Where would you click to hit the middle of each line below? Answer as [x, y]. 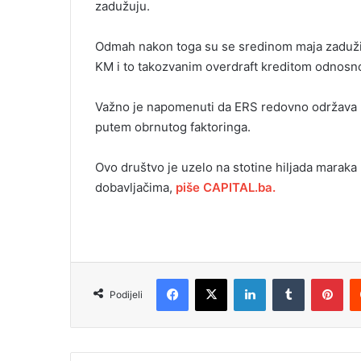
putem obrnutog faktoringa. [173, 127]
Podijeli [126, 294]
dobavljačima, [135, 187]
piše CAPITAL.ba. [226, 187]
